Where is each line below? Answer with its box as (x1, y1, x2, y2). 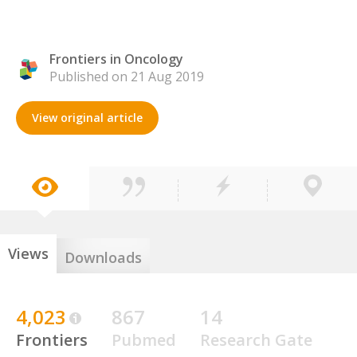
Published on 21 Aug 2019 (49, 68, 204, 85)
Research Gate (200, 329, 312, 351)
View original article (32, 110, 143, 125)
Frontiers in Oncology (49, 50, 183, 68)
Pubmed (112, 329, 176, 351)
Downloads (65, 248, 142, 267)
